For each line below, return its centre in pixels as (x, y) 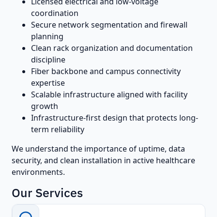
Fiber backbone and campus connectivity (106, 71)
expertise (48, 83)
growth (45, 106)
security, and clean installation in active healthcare (103, 160)
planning (47, 36)
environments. (38, 172)
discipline (48, 59)
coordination (55, 13)
